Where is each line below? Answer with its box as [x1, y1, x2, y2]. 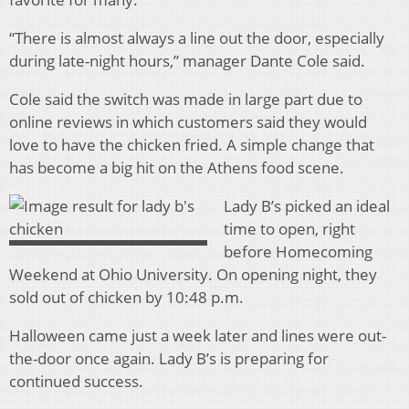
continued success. [9, 370, 143, 392]
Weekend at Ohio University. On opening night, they [9, 263, 377, 285]
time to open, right [224, 217, 355, 239]
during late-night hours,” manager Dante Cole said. [9, 49, 365, 71]
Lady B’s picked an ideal [224, 194, 390, 216]
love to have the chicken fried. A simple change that [9, 133, 374, 155]
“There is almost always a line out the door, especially [9, 26, 384, 48]
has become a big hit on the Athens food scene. [9, 156, 344, 178]
